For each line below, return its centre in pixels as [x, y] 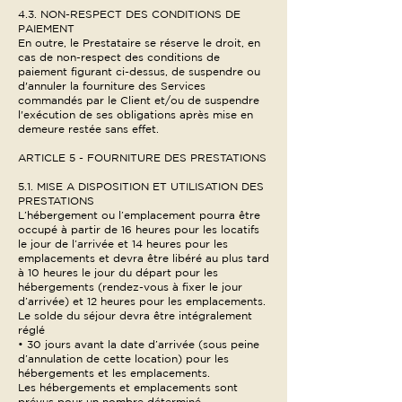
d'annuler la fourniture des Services [112, 86]
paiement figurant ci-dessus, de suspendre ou [139, 71]
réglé [31, 330]
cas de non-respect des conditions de [119, 57]
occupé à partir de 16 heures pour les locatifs [139, 229]
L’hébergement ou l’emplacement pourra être [139, 215]
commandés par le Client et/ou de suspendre [139, 100]
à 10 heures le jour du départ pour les [118, 272]
